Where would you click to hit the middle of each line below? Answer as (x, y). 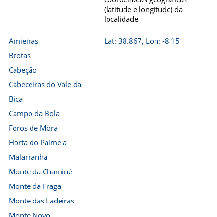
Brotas (20, 55)
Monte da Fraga (35, 186)
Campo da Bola (34, 113)
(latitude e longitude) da (143, 9)
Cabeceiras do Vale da (45, 84)
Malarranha (28, 157)
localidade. (122, 19)
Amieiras (23, 41)
